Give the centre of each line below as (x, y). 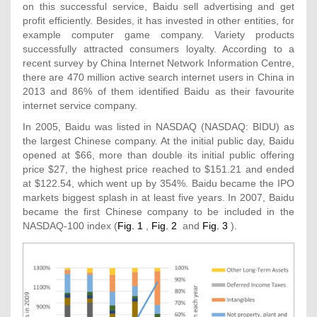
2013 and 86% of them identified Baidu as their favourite (158, 92)
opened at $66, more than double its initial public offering (158, 155)
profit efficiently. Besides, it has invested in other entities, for (158, 21)
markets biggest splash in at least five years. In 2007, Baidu (158, 198)
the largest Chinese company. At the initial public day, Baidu (158, 141)
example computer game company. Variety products (158, 35)
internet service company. (80, 106)
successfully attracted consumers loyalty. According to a (158, 49)
